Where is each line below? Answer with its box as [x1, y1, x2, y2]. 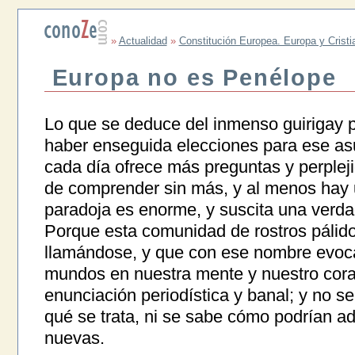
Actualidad [118, 35, 167, 47]
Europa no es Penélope [52, 65, 337, 91]
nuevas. [44, 328, 105, 349]
